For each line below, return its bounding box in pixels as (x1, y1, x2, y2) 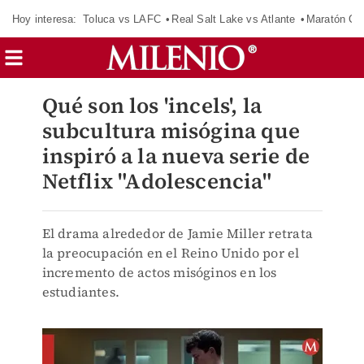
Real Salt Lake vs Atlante (171, 12, 296, 25)
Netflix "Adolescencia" (41, 167, 271, 196)
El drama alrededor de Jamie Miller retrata (41, 224, 313, 242)
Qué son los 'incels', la (41, 91, 262, 120)
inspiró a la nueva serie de (41, 141, 310, 171)
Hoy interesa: (12, 12, 77, 25)
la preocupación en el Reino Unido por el (41, 244, 300, 262)
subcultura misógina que (41, 116, 301, 145)
